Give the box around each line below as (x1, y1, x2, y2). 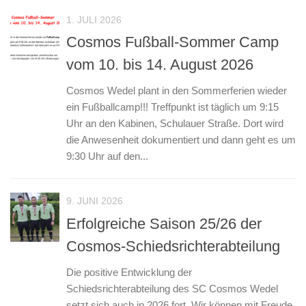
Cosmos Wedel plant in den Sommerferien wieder (66, 85, 287, 97)
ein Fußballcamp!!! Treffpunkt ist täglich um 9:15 (66, 101, 279, 113)
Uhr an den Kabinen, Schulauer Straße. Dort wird (66, 117, 283, 130)
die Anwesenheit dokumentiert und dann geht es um (66, 134, 296, 146)
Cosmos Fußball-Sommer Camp (66, 33, 279, 51)
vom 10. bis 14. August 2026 (66, 56, 253, 74)
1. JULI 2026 (66, 14, 122, 26)
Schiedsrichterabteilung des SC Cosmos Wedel (66, 282, 278, 294)
